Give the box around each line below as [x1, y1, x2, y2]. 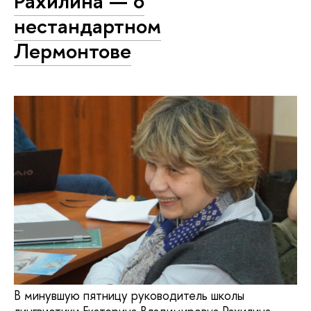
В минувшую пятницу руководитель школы [14, 287, 244, 305]
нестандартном [14, 11, 161, 41]
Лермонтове [14, 36, 131, 66]
